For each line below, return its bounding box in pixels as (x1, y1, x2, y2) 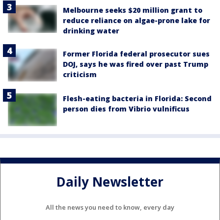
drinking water (63, 26, 119, 36)
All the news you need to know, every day (46, 202, 174, 212)
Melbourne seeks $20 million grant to (63, 5, 202, 15)
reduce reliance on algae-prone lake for (63, 16, 210, 26)
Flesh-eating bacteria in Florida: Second (63, 93, 212, 103)
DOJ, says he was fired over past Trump (63, 59, 208, 69)
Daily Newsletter (56, 173, 164, 191)
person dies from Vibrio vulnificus (63, 104, 190, 113)
